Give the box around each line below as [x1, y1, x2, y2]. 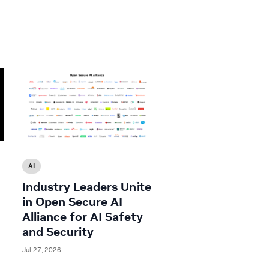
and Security [22, 224, 94, 240]
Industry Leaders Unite [22, 179, 151, 195]
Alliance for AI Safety [22, 209, 143, 225]
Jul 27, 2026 [22, 246, 61, 255]
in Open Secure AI [22, 194, 122, 210]
